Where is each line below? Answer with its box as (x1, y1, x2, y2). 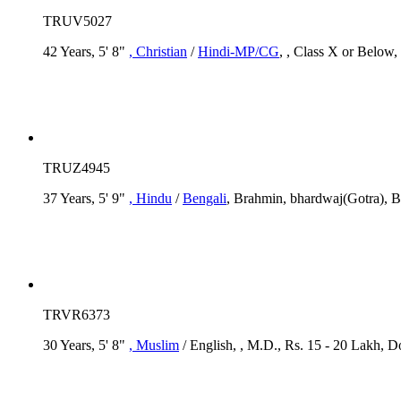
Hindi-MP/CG (198, 43, 279, 59)
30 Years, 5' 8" (43, 337, 129, 353)
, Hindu (129, 190, 172, 206)
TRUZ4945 (43, 159, 110, 175)
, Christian (129, 43, 187, 59)
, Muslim (129, 337, 179, 353)
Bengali (183, 190, 226, 206)
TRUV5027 (43, 13, 112, 29)
